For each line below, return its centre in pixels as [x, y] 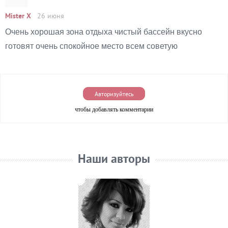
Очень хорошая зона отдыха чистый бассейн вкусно [104, 32]
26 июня [51, 16]
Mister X [19, 17]
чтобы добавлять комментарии [114, 109]
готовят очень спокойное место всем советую [91, 46]
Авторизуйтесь [114, 94]
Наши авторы [114, 160]
